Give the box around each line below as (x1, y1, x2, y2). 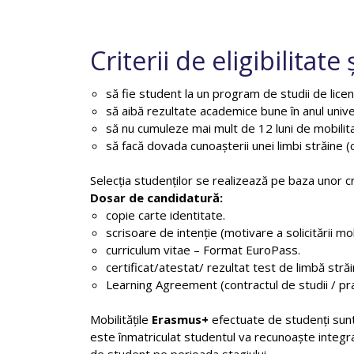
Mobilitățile (90, 311, 152, 327)
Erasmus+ (152, 311, 209, 327)
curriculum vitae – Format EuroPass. (106, 242, 300, 258)
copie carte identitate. (106, 207, 225, 223)
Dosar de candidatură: (90, 190, 223, 205)
